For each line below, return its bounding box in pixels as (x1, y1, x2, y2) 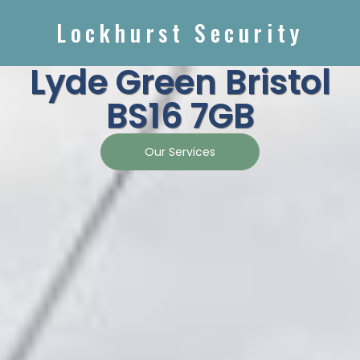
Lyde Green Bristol (29, 59, 331, 106)
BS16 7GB (105, 92, 255, 140)
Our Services (145, 144, 215, 160)
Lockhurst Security (56, 16, 304, 49)
